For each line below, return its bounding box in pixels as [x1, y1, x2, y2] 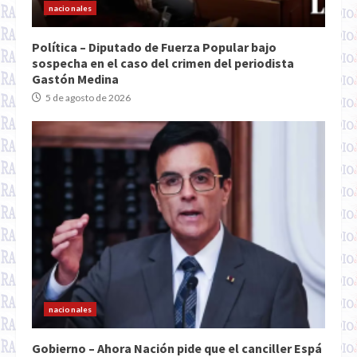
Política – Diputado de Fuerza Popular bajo [32, 39, 277, 56]
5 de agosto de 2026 [44, 92, 131, 104]
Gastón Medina [32, 71, 119, 88]
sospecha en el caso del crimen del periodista [32, 55, 294, 72]
